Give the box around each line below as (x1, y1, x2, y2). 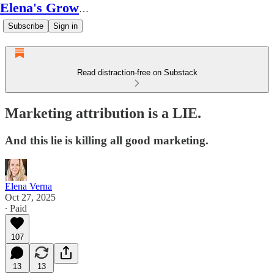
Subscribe (8, 21, 43, 31)
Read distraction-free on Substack (76, 68, 198, 77)
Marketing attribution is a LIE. (5, 105, 201, 121)
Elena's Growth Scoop (79, 4, 89, 14)
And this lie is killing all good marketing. (5, 133, 209, 147)
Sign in (53, 21, 78, 31)
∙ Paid (5, 202, 27, 213)
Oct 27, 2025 (5, 191, 56, 202)
